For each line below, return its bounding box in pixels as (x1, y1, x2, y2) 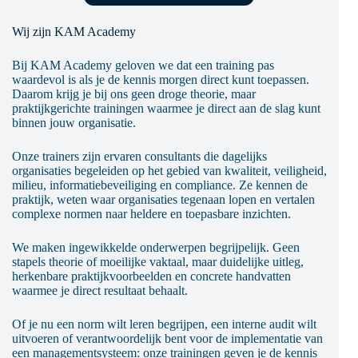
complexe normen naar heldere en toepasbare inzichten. (11, 206, 291, 221)
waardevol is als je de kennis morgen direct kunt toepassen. (11, 72, 309, 86)
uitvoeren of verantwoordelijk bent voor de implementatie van (11, 331, 323, 345)
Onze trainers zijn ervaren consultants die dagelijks (11, 149, 267, 163)
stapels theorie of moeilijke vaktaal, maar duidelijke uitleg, (11, 254, 304, 268)
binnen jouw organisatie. (11, 115, 136, 129)
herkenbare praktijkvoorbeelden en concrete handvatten (11, 268, 291, 283)
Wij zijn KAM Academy (11, 24, 136, 38)
